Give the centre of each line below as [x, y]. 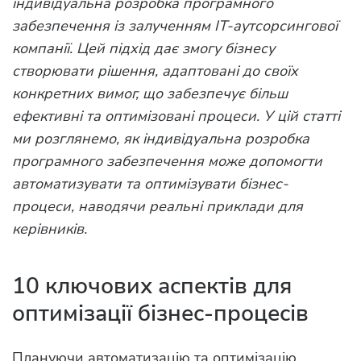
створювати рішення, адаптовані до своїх [155, 71]
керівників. [50, 229]
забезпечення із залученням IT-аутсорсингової [175, 26]
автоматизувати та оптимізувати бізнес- [150, 184]
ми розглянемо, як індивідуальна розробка [161, 139]
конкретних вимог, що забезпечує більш [150, 94]
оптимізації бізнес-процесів [160, 314]
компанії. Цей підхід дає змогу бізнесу [143, 49]
